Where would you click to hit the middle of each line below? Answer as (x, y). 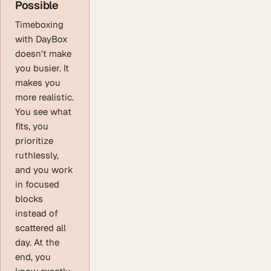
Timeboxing (39, 25)
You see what (43, 112)
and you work (44, 170)
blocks (29, 199)
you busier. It (42, 68)
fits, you (32, 126)
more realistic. (44, 97)
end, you (33, 257)
